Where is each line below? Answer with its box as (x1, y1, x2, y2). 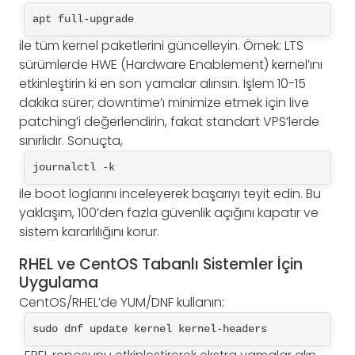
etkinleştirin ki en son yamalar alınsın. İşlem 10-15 (19, 74, 306, 93)
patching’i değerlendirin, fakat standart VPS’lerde (19, 112, 319, 131)
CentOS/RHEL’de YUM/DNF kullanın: (19, 293, 224, 312)
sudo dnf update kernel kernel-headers (32, 323, 267, 336)
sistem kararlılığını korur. (19, 222, 159, 241)
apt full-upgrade (32, 12, 134, 25)
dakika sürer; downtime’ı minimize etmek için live (19, 93, 309, 112)
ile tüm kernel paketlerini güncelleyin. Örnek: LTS (19, 36, 303, 55)
